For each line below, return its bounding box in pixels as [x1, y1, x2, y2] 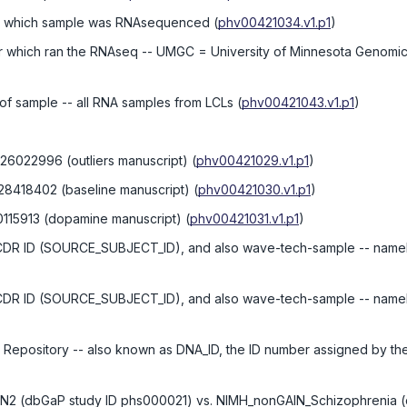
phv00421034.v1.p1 [218, 15, 331, 30]
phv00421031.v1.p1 [190, 211, 299, 226]
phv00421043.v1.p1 [242, 94, 354, 110]
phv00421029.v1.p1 [196, 153, 309, 168]
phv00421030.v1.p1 [198, 182, 311, 197]
